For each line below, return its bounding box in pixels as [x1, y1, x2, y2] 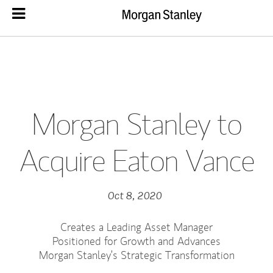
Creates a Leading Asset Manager [60, 220, 213, 234]
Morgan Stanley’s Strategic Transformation [38, 248, 235, 262]
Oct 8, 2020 [107, 189, 161, 202]
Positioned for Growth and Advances [52, 234, 221, 248]
